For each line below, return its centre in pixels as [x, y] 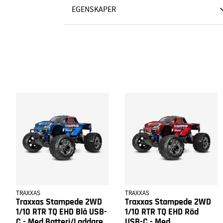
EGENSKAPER [94, 9]
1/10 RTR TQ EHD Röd [162, 212]
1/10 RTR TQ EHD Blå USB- [61, 212]
